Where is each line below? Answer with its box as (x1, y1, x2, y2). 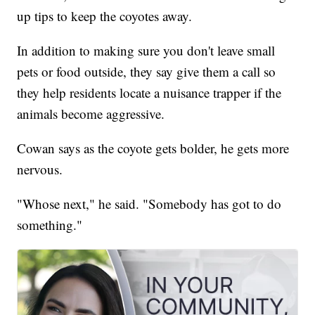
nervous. (17, 160, 63, 179)
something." (17, 216, 83, 234)
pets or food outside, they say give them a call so (17, 63, 276, 81)
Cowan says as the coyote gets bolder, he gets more (17, 139, 290, 157)
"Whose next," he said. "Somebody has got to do (17, 195, 282, 213)
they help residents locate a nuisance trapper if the (17, 84, 282, 102)
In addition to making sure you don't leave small (17, 41, 276, 60)
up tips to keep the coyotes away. (17, 7, 193, 25)
